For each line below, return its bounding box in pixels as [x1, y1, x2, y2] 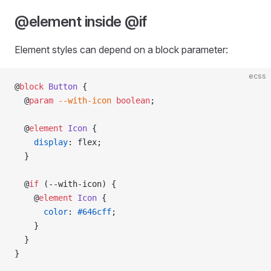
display [15, 137, 68, 147]
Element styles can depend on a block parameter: [15, 44, 228, 56]
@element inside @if [15, 13, 147, 30]
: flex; [68, 137, 102, 147]
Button [44, 82, 77, 91]
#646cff [77, 207, 111, 217]
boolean [111, 96, 150, 105]
